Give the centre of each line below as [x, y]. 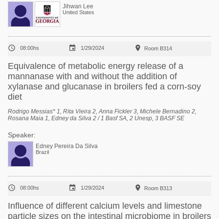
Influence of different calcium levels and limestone [105, 206]
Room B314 [158, 48]
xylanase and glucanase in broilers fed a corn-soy [104, 87]
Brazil [42, 152]
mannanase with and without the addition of [92, 76]
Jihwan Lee [78, 6]
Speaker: [22, 135]
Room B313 [158, 188]
